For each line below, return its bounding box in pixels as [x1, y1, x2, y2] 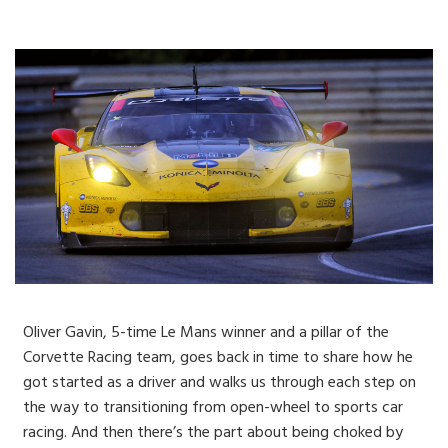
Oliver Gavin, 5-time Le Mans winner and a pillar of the [23, 320, 390, 347]
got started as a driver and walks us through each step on [23, 370, 417, 397]
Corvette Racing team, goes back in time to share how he [23, 345, 414, 372]
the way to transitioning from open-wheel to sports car [23, 395, 404, 422]
